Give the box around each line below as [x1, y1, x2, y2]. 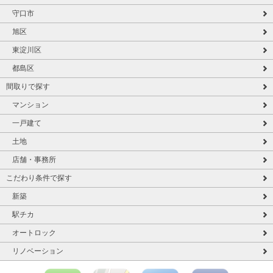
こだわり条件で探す [6, 173, 72, 182]
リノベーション [12, 246, 63, 255]
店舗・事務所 [12, 155, 56, 164]
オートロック [12, 228, 56, 237]
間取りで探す [6, 82, 50, 91]
